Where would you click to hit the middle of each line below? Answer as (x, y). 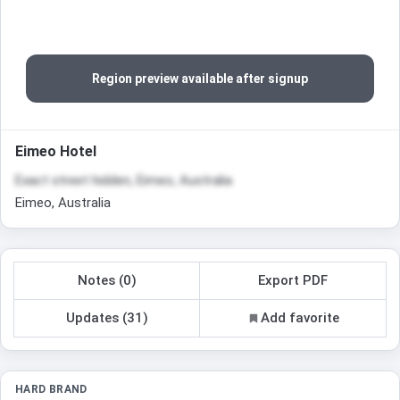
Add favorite (300, 317)
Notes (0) (107, 281)
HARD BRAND (51, 389)
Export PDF (293, 281)
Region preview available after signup (200, 79)
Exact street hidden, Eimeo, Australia (124, 181)
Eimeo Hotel (56, 152)
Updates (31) (107, 317)
